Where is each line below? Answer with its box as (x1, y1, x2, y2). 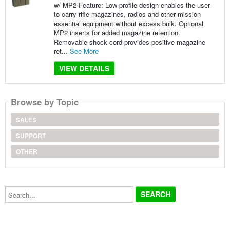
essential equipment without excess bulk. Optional (53, 18, 203, 28)
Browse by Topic (10, 95, 79, 108)
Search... (4, 184, 32, 194)
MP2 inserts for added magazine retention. (53, 27, 180, 37)
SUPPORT (15, 130, 46, 140)
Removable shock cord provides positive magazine (53, 36, 205, 47)
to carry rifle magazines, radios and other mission (53, 9, 201, 19)
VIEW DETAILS (59, 63, 109, 73)
